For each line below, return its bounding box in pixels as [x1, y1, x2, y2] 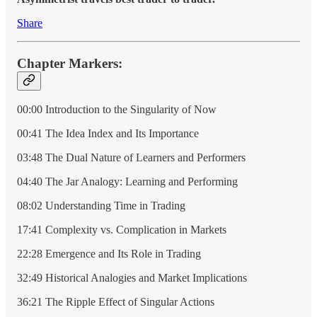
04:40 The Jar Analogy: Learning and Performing [17, 175, 238, 188]
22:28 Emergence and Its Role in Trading [17, 248, 201, 260]
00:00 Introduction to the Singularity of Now [17, 103, 217, 116]
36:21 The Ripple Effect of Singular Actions [17, 296, 214, 309]
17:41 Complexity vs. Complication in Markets [17, 224, 226, 236]
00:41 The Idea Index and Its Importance [17, 127, 199, 140]
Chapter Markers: [17, 55, 122, 71]
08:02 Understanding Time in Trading [17, 200, 185, 212]
